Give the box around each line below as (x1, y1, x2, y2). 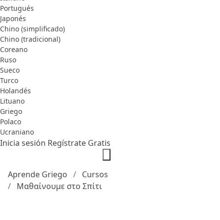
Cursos (82, 169, 108, 180)
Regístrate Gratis (48, 137, 110, 149)
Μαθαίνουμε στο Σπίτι (17, 181, 102, 192)
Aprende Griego (8, 169, 67, 180)
